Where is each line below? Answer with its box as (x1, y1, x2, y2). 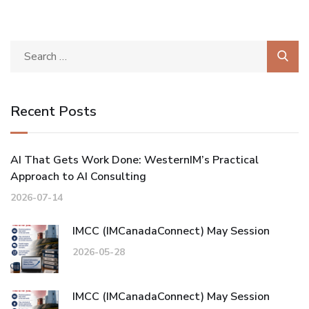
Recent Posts (10, 101, 97, 121)
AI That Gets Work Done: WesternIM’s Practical (10, 152, 259, 168)
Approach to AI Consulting (10, 168, 146, 184)
